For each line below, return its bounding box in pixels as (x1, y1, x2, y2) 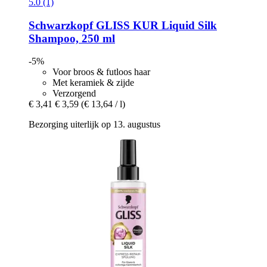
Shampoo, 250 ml (29, 32, 115, 45)
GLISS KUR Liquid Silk (93, 18, 217, 32)
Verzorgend (52, 88, 96, 99)
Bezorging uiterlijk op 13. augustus (29, 119, 160, 130)
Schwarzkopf (29, 18, 93, 32)
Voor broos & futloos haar (52, 67, 150, 77)
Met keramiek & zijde (52, 77, 134, 88)
